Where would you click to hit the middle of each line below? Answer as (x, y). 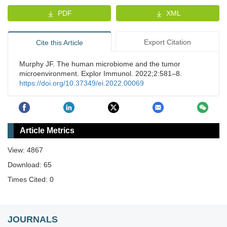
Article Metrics (47, 130)
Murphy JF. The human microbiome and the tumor (100, 64)
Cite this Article (59, 43)
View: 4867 (25, 150)
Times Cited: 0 (31, 179)
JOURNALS (33, 219)
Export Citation (168, 42)
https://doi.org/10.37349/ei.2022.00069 (82, 83)
